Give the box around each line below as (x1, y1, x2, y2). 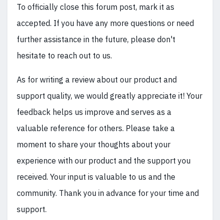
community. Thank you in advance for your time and (17, 188, 199, 198)
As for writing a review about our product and (17, 75, 177, 85)
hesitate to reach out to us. (17, 51, 112, 61)
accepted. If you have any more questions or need (17, 18, 194, 28)
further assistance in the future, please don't (17, 34, 175, 45)
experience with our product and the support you (17, 156, 191, 166)
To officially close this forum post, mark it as (17, 2, 174, 12)
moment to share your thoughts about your (17, 139, 170, 150)
